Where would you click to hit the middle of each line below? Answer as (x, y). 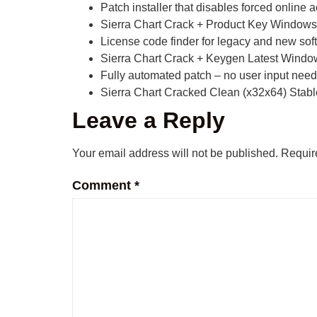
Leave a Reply (149, 121)
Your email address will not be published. (175, 154)
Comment (103, 185)
